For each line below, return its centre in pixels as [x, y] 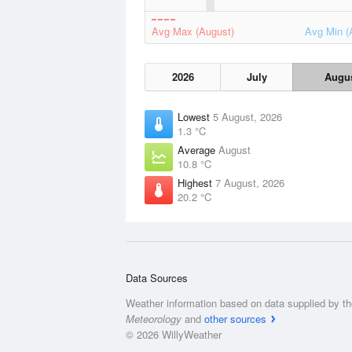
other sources [235, 319]
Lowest [195, 117]
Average [198, 150]
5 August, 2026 [247, 117]
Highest [196, 183]
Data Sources [157, 278]
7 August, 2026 [250, 183]
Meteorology [154, 319]
